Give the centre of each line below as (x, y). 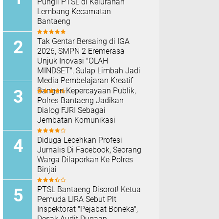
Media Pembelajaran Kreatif (85, 80)
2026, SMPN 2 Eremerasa (81, 51)
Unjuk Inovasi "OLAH (73, 61)
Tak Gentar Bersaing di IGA (83, 41)
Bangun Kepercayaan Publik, (87, 91)
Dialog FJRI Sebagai (71, 110)
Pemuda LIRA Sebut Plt (77, 199)
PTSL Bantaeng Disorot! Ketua (89, 189)
